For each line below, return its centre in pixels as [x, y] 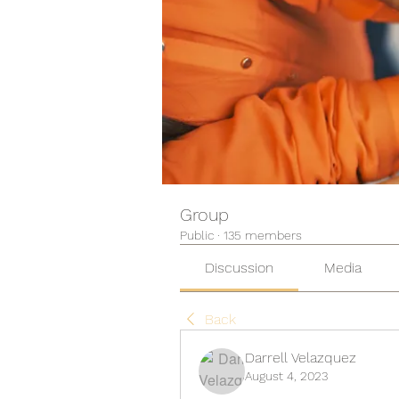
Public [197, 236]
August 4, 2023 [286, 376]
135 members [263, 236]
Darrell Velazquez [301, 358]
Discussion [240, 268]
